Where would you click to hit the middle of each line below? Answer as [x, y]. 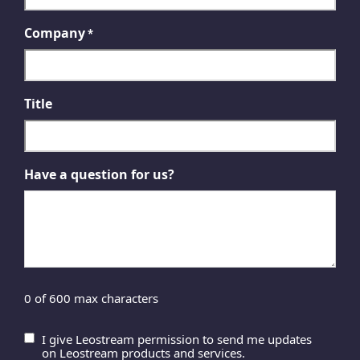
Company [55, 33]
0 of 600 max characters [91, 298]
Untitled [50, 342]
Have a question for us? [99, 174]
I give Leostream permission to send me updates [177, 339]
